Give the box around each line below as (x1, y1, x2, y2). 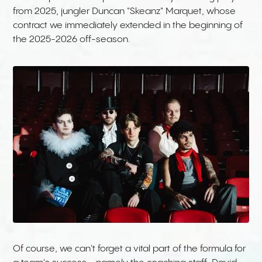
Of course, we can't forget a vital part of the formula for (13, 243, 246, 254)
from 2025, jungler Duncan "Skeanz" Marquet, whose (13, 6, 236, 17)
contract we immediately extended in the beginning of (13, 20, 243, 31)
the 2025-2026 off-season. (13, 35, 133, 45)
